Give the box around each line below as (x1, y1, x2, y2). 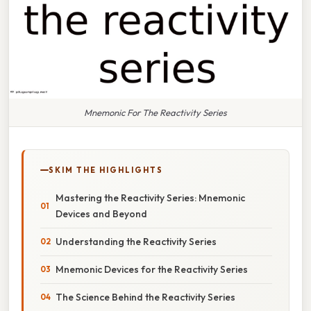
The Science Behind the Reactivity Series (56, 290, 235, 303)
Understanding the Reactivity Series (56, 235, 217, 248)
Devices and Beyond (56, 207, 147, 220)
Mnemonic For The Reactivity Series (84, 106, 227, 118)
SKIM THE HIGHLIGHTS (49, 165, 163, 175)
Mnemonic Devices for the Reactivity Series (56, 262, 248, 276)
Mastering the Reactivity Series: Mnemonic (56, 191, 245, 204)
